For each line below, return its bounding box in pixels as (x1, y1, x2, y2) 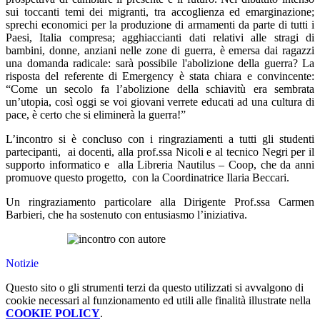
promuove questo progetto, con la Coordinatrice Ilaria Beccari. (6, 171, 289, 184)
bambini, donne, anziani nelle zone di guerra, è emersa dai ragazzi (6, 44, 314, 57)
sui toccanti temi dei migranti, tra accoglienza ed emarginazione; (6, 6, 314, 19)
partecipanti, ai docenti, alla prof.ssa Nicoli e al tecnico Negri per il (6, 146, 314, 159)
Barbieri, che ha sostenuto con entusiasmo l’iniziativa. (6, 209, 247, 221)
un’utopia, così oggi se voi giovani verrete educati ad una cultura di (6, 96, 314, 109)
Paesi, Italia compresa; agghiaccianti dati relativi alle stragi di (6, 31, 314, 44)
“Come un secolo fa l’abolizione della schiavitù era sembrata (6, 83, 314, 96)
